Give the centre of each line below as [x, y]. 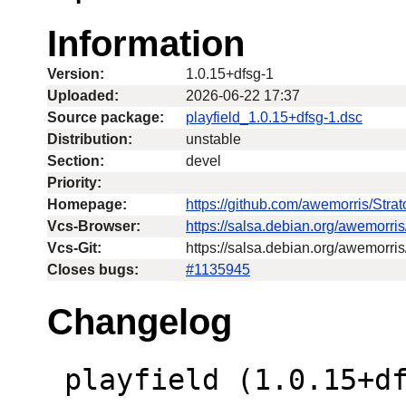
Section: [76, 160]
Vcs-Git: [74, 247]
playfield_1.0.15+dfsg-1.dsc [274, 117]
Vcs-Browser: [94, 226]
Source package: [106, 117]
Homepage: [87, 204]
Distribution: [90, 139]
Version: [76, 73]
